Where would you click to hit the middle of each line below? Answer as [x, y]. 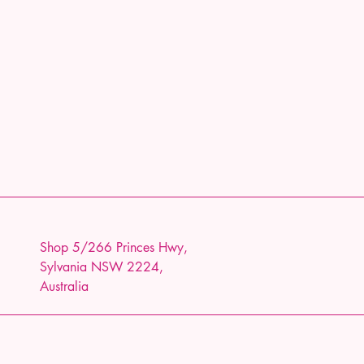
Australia [64, 286]
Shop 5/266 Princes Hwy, [114, 247]
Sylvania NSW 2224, [102, 266]
